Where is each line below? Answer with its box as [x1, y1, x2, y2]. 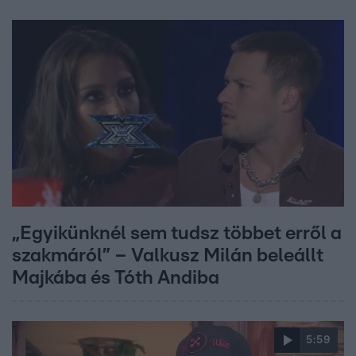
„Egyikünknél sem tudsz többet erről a [12, 224, 342, 244]
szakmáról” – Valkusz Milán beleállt [12, 246, 323, 266]
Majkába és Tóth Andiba [12, 269, 219, 288]
